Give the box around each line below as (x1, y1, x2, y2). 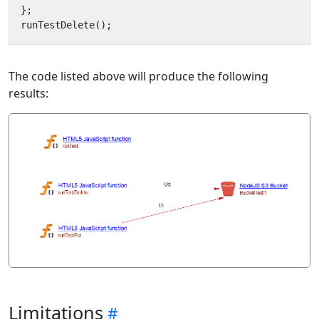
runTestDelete (21, 19, 95, 31)
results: (9, 85, 48, 101)
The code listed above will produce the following (9, 68, 268, 84)
